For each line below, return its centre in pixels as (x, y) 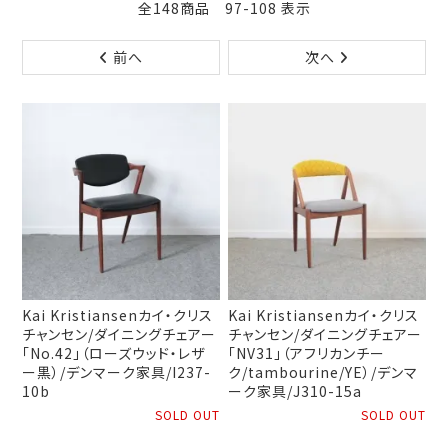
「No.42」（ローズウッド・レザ (114, 353)
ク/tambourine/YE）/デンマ (323, 372)
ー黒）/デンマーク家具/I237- (117, 372)
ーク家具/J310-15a (295, 391)
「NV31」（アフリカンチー (307, 353)
